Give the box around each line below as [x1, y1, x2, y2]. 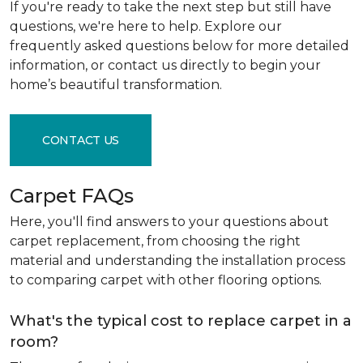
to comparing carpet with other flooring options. [10, 272, 322, 288]
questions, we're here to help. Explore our [10, 19, 282, 34]
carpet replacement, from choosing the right [10, 233, 301, 249]
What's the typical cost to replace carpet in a [10, 312, 352, 330]
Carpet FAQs [10, 184, 134, 207]
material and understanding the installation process [10, 253, 345, 268]
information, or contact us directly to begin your [10, 58, 321, 73]
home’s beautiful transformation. [10, 77, 222, 92]
